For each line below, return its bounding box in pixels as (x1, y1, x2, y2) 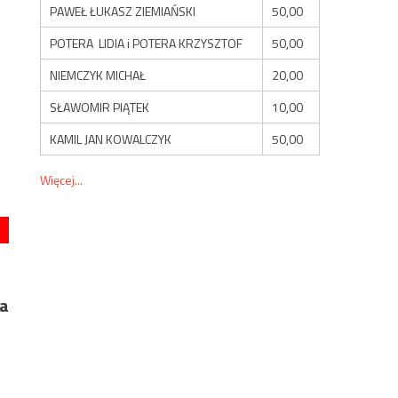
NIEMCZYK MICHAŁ (50, 65, 147, 84)
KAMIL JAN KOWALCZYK (50, 129, 172, 148)
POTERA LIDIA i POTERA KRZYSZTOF (50, 33, 243, 52)
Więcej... (40, 170, 84, 189)
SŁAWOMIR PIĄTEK (50, 97, 150, 116)
